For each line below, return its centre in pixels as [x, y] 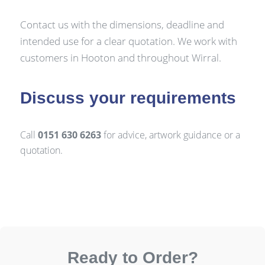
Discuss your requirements [128, 98]
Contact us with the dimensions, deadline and [122, 24]
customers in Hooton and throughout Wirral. [120, 57]
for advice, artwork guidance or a [170, 135]
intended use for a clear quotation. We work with [128, 41]
